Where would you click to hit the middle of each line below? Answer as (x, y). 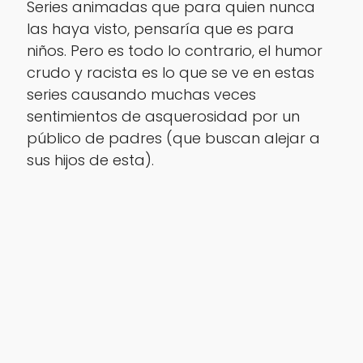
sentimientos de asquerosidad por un (163, 116)
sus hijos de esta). (90, 160)
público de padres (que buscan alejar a (173, 138)
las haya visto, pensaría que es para (160, 28)
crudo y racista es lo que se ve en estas (170, 72)
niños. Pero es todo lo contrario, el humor (174, 50)
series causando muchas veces (141, 94)
